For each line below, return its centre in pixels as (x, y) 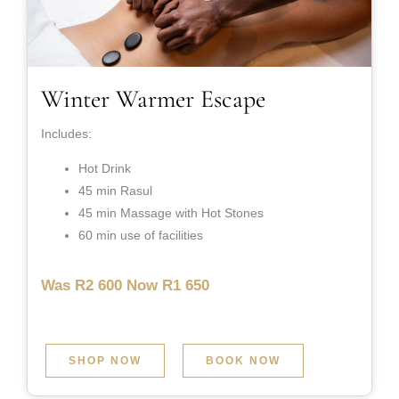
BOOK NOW (243, 361)
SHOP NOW (105, 361)
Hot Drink (105, 169)
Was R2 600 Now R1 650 (125, 286)
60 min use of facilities (141, 236)
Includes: (66, 134)
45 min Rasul (115, 191)
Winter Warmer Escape (153, 99)
